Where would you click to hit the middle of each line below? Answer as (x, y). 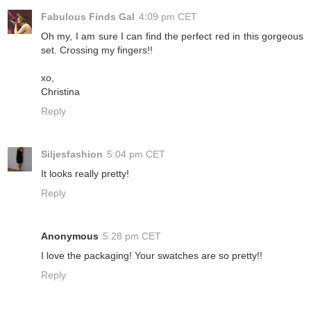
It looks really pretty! (85, 174)
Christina (60, 92)
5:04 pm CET (136, 154)
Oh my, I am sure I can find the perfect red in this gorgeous (172, 36)
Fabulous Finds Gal (88, 17)
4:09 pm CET (168, 17)
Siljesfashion (72, 154)
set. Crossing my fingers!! (97, 50)
